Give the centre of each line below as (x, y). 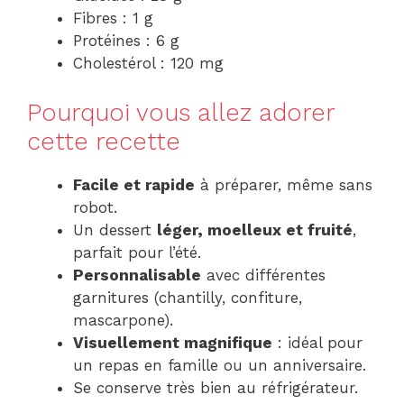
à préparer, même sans (284, 184)
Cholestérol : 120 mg (148, 64)
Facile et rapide (134, 184)
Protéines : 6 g (126, 41)
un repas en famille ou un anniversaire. (220, 365)
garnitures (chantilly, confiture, (188, 297)
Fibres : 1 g (113, 18)
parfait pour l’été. (137, 252)
